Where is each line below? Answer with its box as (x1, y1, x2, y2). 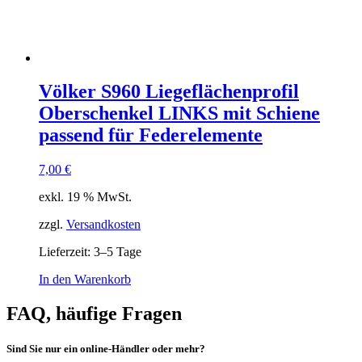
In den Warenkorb (39, 272, 131, 287)
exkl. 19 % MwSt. (39, 190, 132, 204)
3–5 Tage (94, 245, 141, 259)
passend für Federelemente (39, 124, 263, 146)
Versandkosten (66, 217, 141, 232)
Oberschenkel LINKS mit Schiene (39, 103, 320, 124)
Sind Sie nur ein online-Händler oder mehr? (6, 343, 205, 356)
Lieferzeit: (39, 245, 94, 259)
